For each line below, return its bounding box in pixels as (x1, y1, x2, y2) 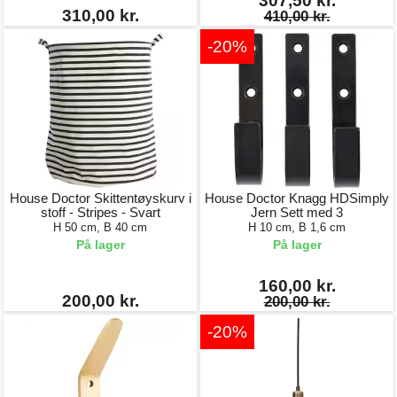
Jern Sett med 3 (251, 205, 343, 220)
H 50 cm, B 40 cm (53, 221, 147, 234)
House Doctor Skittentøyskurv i (9, 191, 191, 206)
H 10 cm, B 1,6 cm (248, 221, 346, 234)
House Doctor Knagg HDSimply (205, 191, 389, 206)
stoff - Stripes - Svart (40, 205, 160, 220)
